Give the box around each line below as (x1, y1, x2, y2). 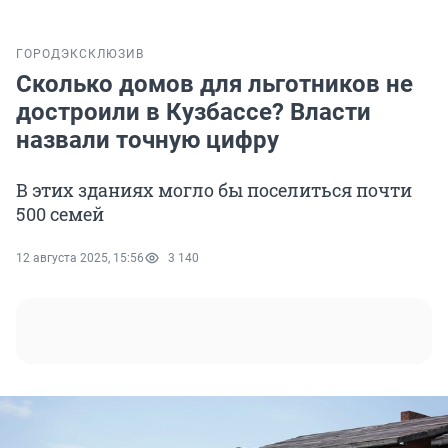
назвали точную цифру (16, 126, 279, 155)
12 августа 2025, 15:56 (16, 251, 144, 266)
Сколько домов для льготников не (16, 70, 413, 99)
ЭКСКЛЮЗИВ (61, 47, 144, 62)
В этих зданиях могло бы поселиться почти (16, 178, 412, 203)
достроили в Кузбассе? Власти (16, 98, 371, 127)
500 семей (16, 202, 104, 227)
